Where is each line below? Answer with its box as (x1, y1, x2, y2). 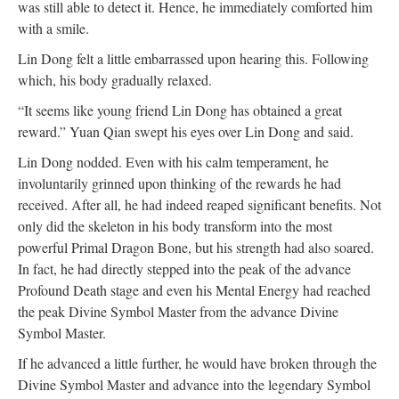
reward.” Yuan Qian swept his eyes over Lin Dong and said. (18, 122, 354, 141)
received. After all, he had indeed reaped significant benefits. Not (18, 195, 381, 214)
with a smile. (18, 19, 89, 37)
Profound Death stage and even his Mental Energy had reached (18, 281, 370, 299)
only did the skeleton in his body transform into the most (18, 216, 332, 235)
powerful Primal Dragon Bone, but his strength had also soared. (18, 238, 374, 256)
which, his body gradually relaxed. (18, 70, 212, 89)
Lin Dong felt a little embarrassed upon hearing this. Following (18, 49, 369, 68)
